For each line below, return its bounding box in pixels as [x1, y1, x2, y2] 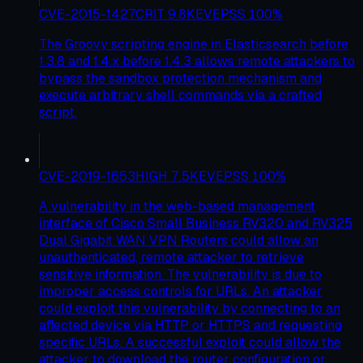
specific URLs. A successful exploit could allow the [39, 333, 341, 351]
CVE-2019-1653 [39, 167, 135, 185]
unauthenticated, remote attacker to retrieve [39, 248, 304, 266]
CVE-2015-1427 [39, 5, 135, 23]
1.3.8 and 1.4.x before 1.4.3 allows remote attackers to [39, 52, 355, 70]
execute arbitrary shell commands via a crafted [39, 86, 322, 104]
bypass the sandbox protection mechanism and [39, 69, 322, 87]
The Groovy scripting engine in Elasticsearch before [39, 35, 348, 53]
